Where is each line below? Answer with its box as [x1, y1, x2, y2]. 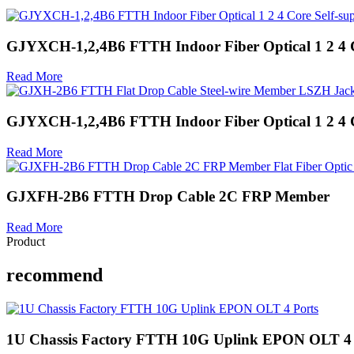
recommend [6, 265, 103, 286]
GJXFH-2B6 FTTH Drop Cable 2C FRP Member [6, 188, 330, 205]
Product [6, 235, 45, 249]
